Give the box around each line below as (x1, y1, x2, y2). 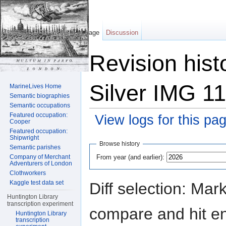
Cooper (10, 118, 31, 125)
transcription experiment (7, 200, 74, 207)
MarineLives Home (10, 83, 62, 90)
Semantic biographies (10, 92, 70, 99)
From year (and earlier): (96, 153, 164, 161)
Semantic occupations (10, 102, 71, 109)
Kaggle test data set (10, 179, 64, 186)
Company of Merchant (10, 153, 71, 160)
